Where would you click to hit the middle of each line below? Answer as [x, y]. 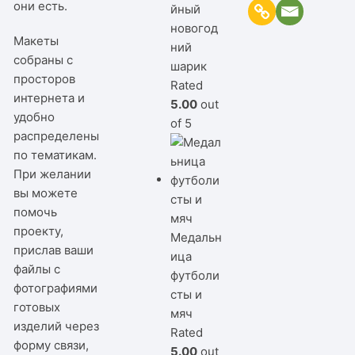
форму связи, [52, 345]
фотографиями [56, 288]
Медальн [197, 237]
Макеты [36, 40]
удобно [34, 116]
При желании [53, 174]
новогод [195, 28]
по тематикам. [55, 155]
